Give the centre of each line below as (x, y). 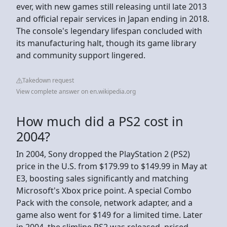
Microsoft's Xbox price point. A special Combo (104, 190)
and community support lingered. (81, 55)
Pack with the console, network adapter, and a (104, 202)
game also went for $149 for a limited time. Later (109, 215)
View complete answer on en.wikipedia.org (76, 91)
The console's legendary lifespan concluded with (109, 31)
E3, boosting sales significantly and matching (102, 178)
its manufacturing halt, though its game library (106, 43)
